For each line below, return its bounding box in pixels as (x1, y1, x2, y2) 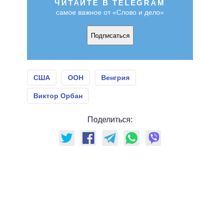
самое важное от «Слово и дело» (56, 8, 164, 17)
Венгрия (101, 74, 130, 82)
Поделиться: (87, 115, 133, 124)
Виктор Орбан (33, 92, 82, 100)
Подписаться (90, 31, 130, 39)
